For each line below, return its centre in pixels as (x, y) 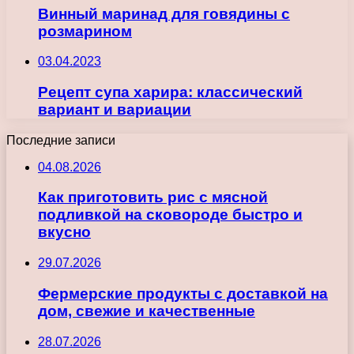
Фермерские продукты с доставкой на (183, 293)
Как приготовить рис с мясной (153, 198)
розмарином (85, 31)
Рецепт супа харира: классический (170, 92)
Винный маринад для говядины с (164, 13)
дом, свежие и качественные (147, 311)
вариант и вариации (115, 110)
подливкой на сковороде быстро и (170, 215)
